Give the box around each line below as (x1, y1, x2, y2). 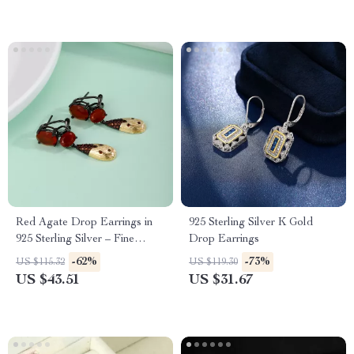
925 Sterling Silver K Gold (189, 217, 313, 228)
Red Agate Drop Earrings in (16, 217, 153, 228)
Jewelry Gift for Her (16, 250, 112, 262)
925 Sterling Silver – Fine (16, 234, 134, 245)
